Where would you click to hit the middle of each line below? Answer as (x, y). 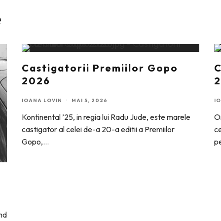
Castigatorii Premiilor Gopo (100, 68)
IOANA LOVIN (42, 100)
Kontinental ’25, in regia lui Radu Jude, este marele (106, 117)
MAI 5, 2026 (90, 100)
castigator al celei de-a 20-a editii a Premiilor (98, 129)
